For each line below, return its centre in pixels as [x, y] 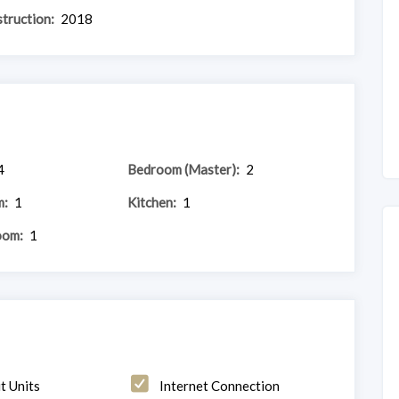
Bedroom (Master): [184, 169]
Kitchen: [152, 202]
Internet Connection [220, 385]
